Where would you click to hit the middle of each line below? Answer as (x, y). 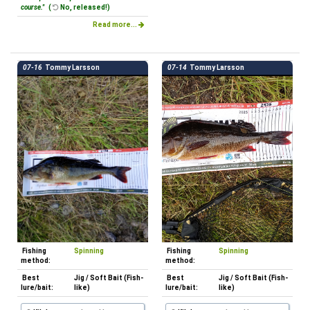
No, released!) (84, 7)
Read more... (116, 24)
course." (33, 7)
